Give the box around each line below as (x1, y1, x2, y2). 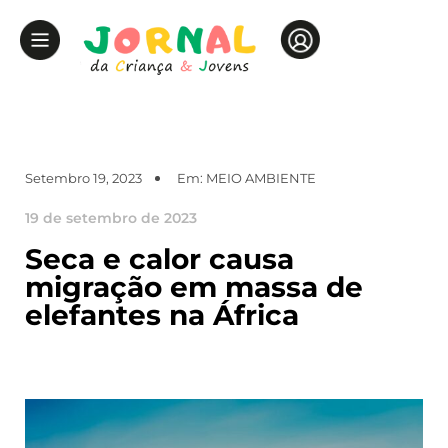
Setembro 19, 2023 (25, 169, 142, 186)
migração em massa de (25, 269, 363, 304)
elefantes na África (25, 297, 299, 332)
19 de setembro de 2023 (25, 208, 197, 227)
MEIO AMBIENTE (206, 169, 316, 186)
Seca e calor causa (25, 241, 294, 276)
